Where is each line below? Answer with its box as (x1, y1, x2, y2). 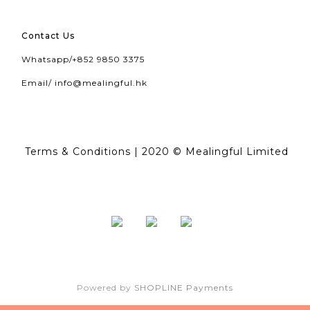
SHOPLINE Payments (134, 282, 233, 293)
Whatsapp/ (21, 54, 72, 65)
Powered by (77, 282, 134, 293)
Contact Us (21, 30, 75, 42)
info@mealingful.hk (55, 77, 147, 89)
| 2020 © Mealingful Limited (131, 145, 289, 158)
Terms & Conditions (25, 145, 131, 158)
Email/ (21, 77, 55, 89)
